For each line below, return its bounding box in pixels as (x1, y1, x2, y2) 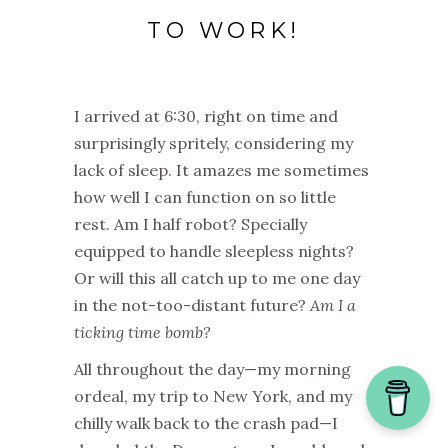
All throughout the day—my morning (74, 359, 351, 380)
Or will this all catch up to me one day (74, 268, 360, 289)
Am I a (310, 295, 356, 316)
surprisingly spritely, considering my (74, 133, 353, 154)
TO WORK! (147, 17, 301, 45)
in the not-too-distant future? (74, 295, 310, 316)
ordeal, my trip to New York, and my (74, 386, 352, 407)
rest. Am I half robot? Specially (74, 214, 307, 235)
